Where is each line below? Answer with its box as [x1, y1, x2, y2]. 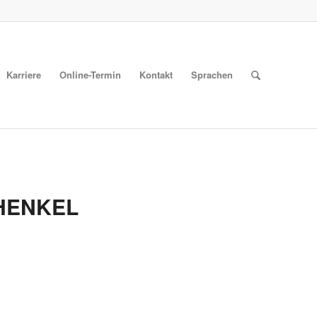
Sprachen [190, 68, 233, 81]
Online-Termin [59, 68, 121, 81]
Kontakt [139, 68, 173, 81]
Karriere [6, 68, 41, 81]
